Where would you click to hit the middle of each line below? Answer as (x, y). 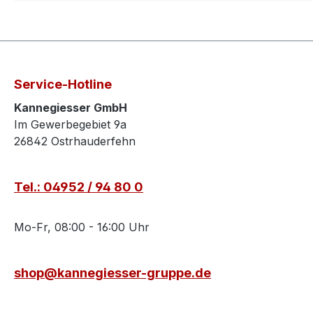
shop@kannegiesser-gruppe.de (112, 273)
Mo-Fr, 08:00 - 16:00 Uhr (82, 227)
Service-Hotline (63, 85)
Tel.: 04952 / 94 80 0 (79, 187)
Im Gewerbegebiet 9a (70, 125)
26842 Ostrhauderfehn (75, 141)
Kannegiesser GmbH (71, 108)
